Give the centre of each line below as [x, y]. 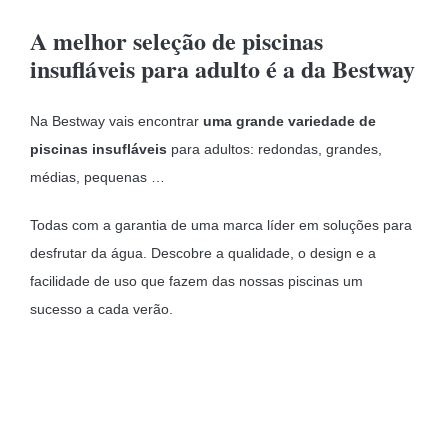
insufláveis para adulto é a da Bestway [222, 68]
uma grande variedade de [289, 120]
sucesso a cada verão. [101, 308]
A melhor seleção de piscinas [176, 40]
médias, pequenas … [97, 176]
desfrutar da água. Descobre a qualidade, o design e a [202, 252]
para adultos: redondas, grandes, [274, 148]
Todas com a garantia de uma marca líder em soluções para [220, 224]
